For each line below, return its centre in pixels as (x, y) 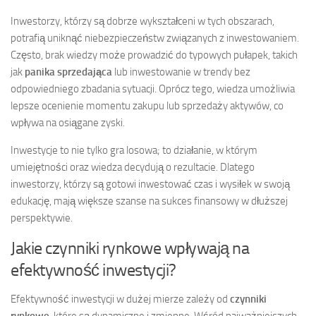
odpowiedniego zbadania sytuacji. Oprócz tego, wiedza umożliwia (153, 89)
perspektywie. (42, 218)
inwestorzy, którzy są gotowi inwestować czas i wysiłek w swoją (150, 184)
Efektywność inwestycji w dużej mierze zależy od (120, 299)
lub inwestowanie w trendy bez (181, 72)
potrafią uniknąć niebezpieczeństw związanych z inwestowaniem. (155, 38)
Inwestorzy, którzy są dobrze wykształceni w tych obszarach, (142, 21)
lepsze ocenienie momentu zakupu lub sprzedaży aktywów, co (147, 105)
